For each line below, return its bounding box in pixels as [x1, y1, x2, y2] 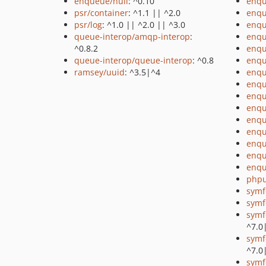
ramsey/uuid [74, 66, 125, 78]
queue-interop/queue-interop [74, 55, 192, 66]
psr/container [74, 7, 128, 18]
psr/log [74, 19, 102, 30]
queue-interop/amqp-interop [74, 31, 190, 42]
